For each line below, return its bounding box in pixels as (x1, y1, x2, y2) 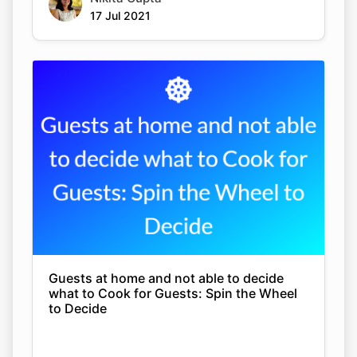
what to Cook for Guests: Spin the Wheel (49, 285, 297, 301)
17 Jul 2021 (90, 9, 151, 22)
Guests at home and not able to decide (49, 270, 284, 286)
